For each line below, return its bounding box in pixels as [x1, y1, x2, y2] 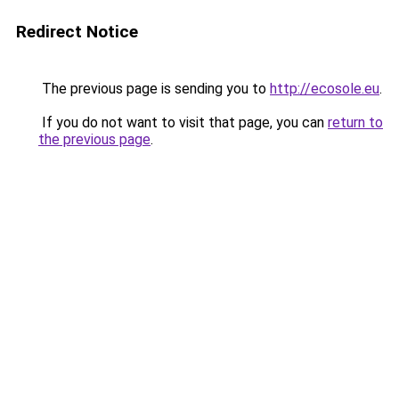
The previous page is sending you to [38, 80, 270, 97]
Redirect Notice [16, 21, 138, 42]
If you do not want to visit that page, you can [38, 114, 328, 131]
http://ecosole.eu [270, 80, 379, 97]
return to [328, 114, 383, 131]
